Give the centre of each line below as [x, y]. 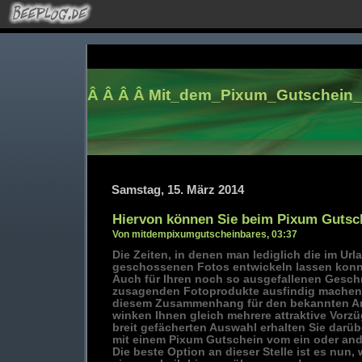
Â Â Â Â [118, 95]
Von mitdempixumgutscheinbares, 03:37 [204, 234]
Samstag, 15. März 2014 [177, 189]
